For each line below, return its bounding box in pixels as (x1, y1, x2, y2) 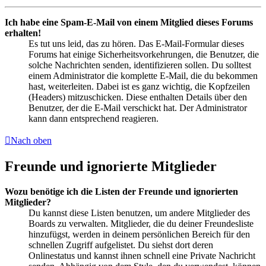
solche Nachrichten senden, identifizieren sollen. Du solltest (28, 60, 251, 71)
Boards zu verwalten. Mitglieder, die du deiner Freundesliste (28, 218, 254, 229)
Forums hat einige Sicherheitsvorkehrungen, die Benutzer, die (28, 49, 259, 60)
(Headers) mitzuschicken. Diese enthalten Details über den (28, 92, 247, 103)
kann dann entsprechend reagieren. (28, 113, 159, 124)
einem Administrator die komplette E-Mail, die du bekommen (28, 71, 258, 81)
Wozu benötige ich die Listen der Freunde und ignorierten (5, 186, 238, 197)
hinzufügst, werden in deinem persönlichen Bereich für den (28, 229, 250, 239)
